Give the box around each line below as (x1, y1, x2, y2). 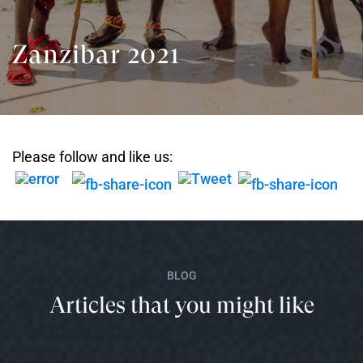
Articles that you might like (49, 292, 314, 318)
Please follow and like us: (12, 148, 173, 165)
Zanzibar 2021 (12, 40, 181, 70)
